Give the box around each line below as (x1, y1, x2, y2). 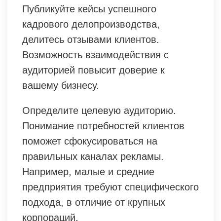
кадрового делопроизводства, (22, 18, 160, 30)
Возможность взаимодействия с (22, 49, 169, 60)
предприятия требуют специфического (22, 181, 199, 192)
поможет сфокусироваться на (22, 135, 157, 147)
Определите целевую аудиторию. (22, 105, 176, 116)
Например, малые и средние (22, 166, 154, 177)
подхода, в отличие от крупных (22, 196, 165, 208)
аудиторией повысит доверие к (22, 64, 165, 75)
